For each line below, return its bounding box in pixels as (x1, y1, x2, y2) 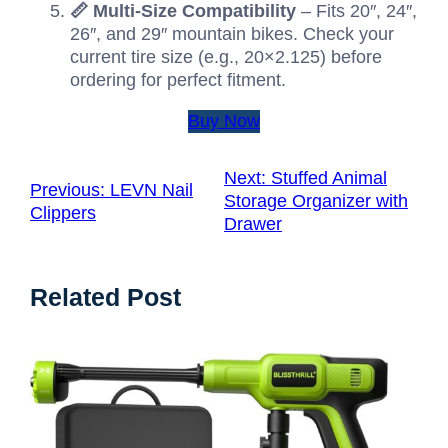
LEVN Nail (110, 179, 193, 200)
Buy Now (188, 111, 260, 132)
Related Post (30, 283, 181, 312)
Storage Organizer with (224, 191, 408, 212)
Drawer (224, 214, 282, 235)
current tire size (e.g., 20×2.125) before (70, 47, 382, 68)
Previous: (30, 179, 105, 200)
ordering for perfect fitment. (70, 70, 286, 91)
